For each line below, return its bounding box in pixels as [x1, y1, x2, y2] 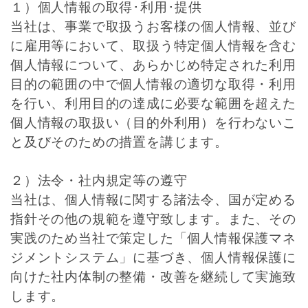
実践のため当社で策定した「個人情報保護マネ [10, 231, 296, 245]
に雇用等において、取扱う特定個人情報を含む [10, 38, 296, 53]
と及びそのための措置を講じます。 [10, 135, 228, 149]
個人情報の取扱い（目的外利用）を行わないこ [10, 115, 296, 130]
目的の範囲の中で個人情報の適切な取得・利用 [10, 77, 296, 91]
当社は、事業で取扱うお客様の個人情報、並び [10, 19, 296, 34]
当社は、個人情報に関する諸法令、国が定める [10, 192, 296, 207]
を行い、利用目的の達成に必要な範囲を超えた [10, 96, 296, 111]
